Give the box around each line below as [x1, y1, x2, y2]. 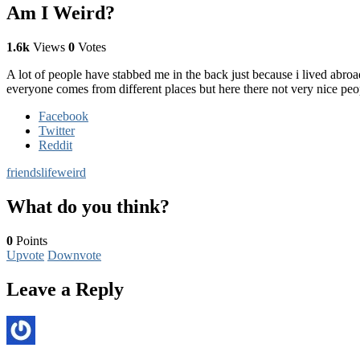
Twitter [39, 123, 75, 137]
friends [6, 165, 41, 179]
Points [13, 233, 47, 247]
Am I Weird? [6, 2, 115, 23]
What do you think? [6, 195, 170, 217]
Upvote [6, 247, 44, 262]
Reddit [39, 137, 72, 152]
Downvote [47, 247, 101, 262]
